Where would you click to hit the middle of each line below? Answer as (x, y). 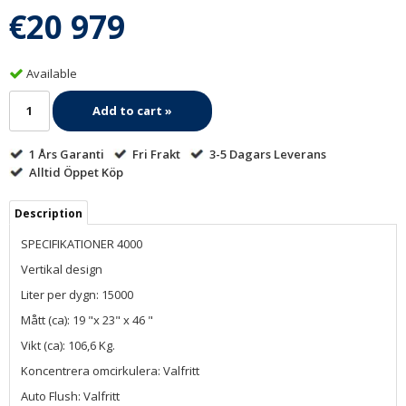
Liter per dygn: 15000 (78, 294)
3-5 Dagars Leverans (266, 154)
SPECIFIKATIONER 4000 (82, 243)
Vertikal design (62, 269)
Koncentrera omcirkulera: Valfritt (110, 370)
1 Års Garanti (63, 154)
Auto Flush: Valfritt (70, 396)
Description (48, 213)
